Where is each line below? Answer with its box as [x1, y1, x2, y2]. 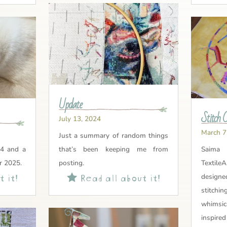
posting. [58, 158, 84, 168]
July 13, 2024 [58, 113, 101, 124]
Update [58, 94, 82, 115]
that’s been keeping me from [58, 144, 169, 154]
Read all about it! [77, 169, 160, 184]
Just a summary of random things [58, 130, 169, 140]
